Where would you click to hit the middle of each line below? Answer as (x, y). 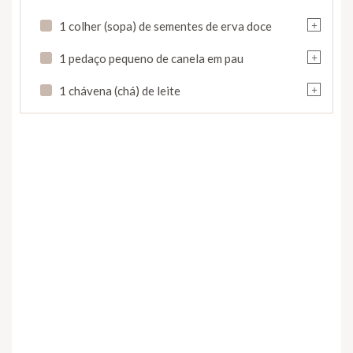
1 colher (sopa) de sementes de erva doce (165, 26)
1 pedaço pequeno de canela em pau (151, 58)
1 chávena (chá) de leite (120, 90)
